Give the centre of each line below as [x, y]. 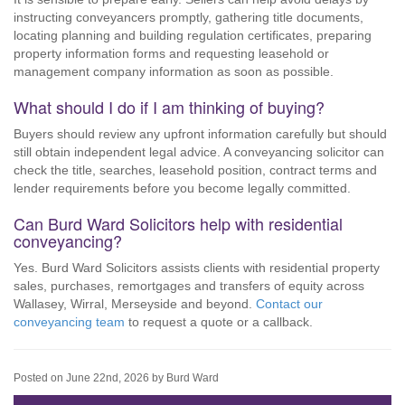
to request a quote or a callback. [219, 322]
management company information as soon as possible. [174, 71]
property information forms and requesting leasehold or [171, 53]
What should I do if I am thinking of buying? [169, 107]
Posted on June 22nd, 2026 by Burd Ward [116, 378]
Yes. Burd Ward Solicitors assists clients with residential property [197, 268]
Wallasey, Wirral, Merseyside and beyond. [135, 304]
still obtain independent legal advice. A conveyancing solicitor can [199, 152]
